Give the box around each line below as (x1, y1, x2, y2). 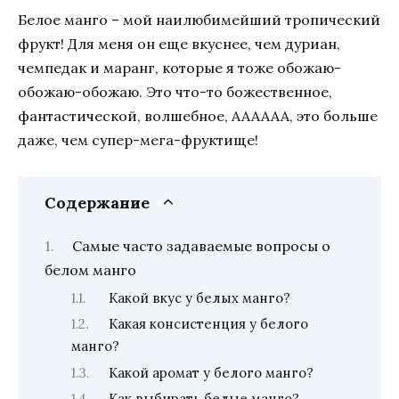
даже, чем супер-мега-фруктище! (18, 130, 258, 149)
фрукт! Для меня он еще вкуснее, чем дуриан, (18, 34, 340, 53)
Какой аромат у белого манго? (108, 363, 313, 381)
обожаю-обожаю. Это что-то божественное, (18, 82, 332, 101)
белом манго (45, 261, 136, 280)
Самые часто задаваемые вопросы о (71, 237, 330, 256)
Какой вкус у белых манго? (108, 289, 290, 306)
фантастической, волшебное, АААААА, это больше (18, 106, 378, 125)
